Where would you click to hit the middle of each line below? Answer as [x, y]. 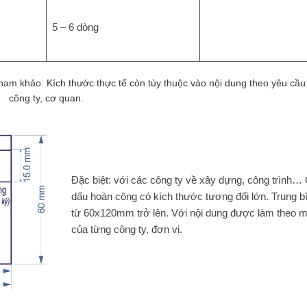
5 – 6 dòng [75, 27]
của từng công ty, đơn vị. [126, 229]
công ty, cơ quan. [47, 98]
